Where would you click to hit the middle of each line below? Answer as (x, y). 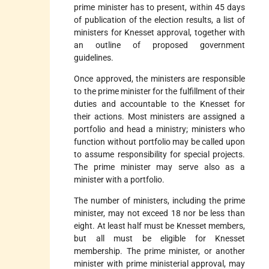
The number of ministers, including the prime (159, 200)
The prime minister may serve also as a (159, 167)
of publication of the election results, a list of (159, 20)
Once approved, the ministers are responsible (159, 78)
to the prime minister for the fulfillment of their (159, 91)
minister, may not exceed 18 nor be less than (159, 213)
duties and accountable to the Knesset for (159, 104)
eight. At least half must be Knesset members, (159, 225)
